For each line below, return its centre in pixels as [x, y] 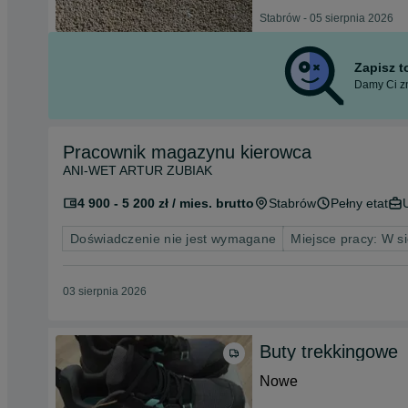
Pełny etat [359, 203]
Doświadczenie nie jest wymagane [173, 239]
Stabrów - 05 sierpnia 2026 [326, 18]
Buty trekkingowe [329, 352]
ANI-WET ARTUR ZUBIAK [138, 170]
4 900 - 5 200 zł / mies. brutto [166, 203]
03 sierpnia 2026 [105, 291]
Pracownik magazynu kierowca [187, 152]
